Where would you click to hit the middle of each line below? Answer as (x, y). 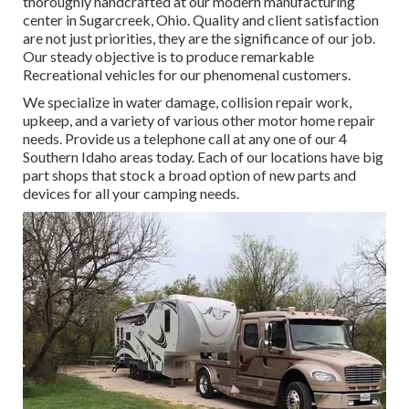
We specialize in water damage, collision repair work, (187, 102)
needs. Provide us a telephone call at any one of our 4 (185, 139)
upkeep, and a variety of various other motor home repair (199, 121)
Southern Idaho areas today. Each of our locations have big (203, 157)
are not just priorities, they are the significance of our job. (199, 38)
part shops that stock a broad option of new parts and (189, 175)
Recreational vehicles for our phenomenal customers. (187, 75)
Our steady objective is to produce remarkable (168, 57)
